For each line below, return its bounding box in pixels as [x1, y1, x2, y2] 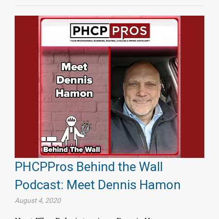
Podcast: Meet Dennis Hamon [15, 177, 181, 192]
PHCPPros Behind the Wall [15, 159, 163, 174]
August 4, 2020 [15, 196, 61, 204]
